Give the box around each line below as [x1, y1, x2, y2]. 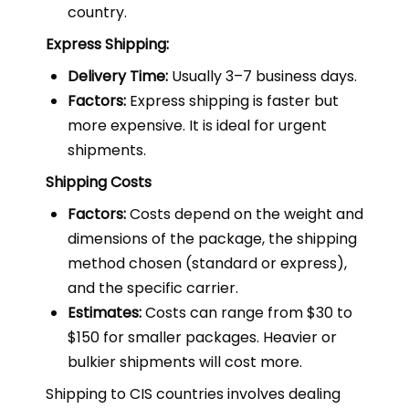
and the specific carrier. [68, 278, 238, 299]
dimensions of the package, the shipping [68, 228, 357, 249]
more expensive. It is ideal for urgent [68, 115, 327, 136]
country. [68, 2, 127, 23]
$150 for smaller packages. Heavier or [68, 327, 337, 348]
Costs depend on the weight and [126, 204, 363, 225]
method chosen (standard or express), [68, 253, 347, 274]
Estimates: [68, 302, 142, 323]
